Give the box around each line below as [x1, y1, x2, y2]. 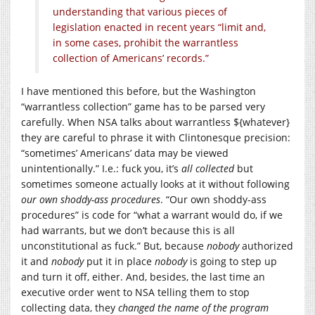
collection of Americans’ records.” [53, 51, 209, 65]
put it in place [84, 255, 155, 269]
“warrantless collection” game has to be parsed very [21, 100, 265, 114]
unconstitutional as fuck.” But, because [21, 239, 207, 253]
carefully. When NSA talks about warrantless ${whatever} [21, 115, 290, 129]
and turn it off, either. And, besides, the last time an [21, 270, 265, 284]
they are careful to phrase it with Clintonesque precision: [21, 131, 290, 145]
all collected [181, 162, 234, 176]
